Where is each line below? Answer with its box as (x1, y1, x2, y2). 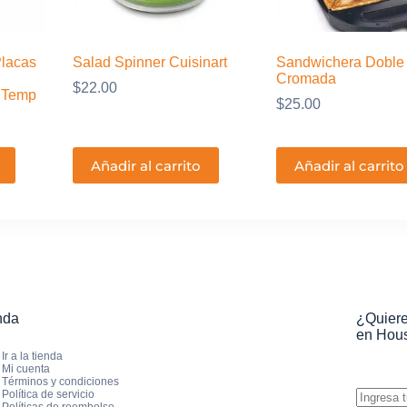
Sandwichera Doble (275, 55, 404, 71)
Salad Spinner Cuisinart (72, 55, 227, 71)
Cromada (275, 71, 336, 87)
